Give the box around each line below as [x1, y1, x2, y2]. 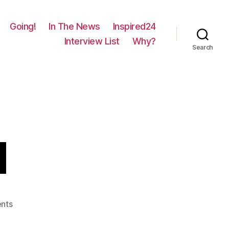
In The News [49, 21, 100, 32]
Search [192, 43, 214, 51]
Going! [10, 21, 36, 32]
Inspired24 [112, 21, 156, 32]
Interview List [64, 36, 120, 47]
